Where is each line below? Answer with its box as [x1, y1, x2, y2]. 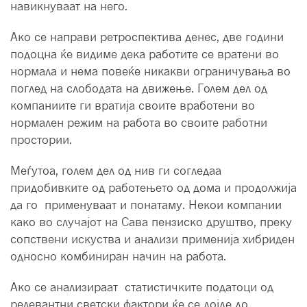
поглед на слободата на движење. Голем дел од [10, 81, 267, 96]
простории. [10, 132, 72, 147]
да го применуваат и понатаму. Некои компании [10, 197, 282, 212]
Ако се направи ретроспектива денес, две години [10, 29, 284, 45]
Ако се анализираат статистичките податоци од [10, 280, 273, 295]
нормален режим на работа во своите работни [10, 115, 267, 130]
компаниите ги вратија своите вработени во [10, 98, 255, 113]
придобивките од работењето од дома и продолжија [10, 180, 297, 195]
